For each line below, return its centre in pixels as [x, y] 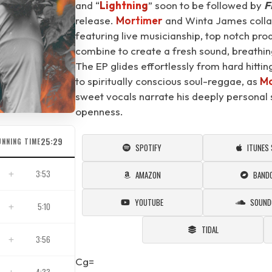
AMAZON [148, 175]
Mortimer [139, 20]
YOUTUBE [149, 202]
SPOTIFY [149, 148]
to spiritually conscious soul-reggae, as [168, 81]
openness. [99, 111]
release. [96, 20]
